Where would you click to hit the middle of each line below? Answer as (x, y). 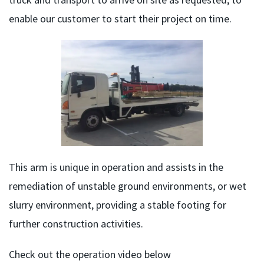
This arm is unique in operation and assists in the (116, 167)
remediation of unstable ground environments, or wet (128, 186)
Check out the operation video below (90, 255)
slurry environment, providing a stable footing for (118, 205)
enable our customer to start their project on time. (120, 19)
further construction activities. (76, 224)
